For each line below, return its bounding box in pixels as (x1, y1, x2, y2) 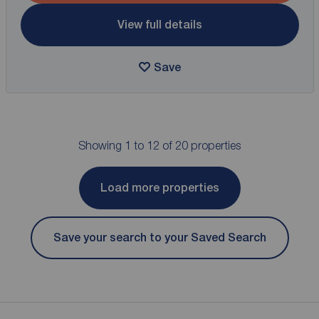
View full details (117, 18, 202, 32)
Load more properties (100, 181, 219, 195)
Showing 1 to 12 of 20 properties (78, 138, 241, 152)
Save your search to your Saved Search (53, 231, 266, 245)
